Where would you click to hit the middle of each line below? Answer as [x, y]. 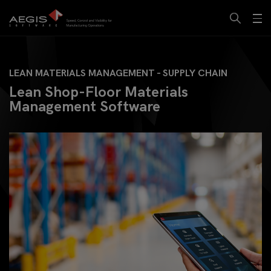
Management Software [85, 107]
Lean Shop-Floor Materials [99, 92]
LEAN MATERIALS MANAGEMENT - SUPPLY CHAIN [118, 73]
